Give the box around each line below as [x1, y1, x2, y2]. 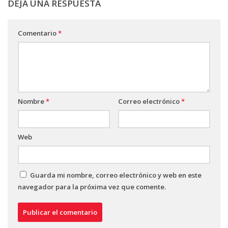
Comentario [18, 28, 58, 38]
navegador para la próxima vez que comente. [18, 182, 166, 191]
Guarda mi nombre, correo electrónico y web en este [30, 170, 202, 180]
